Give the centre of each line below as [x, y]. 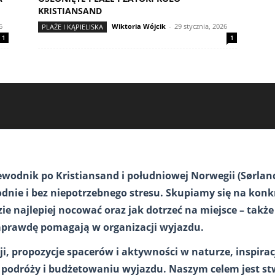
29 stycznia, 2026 [201, 26]
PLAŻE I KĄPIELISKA [72, 27]
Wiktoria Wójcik [139, 26]
